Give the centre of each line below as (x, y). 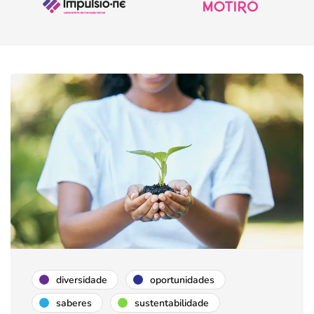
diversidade (82, 280)
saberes (74, 303)
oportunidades (182, 280)
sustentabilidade (172, 303)
